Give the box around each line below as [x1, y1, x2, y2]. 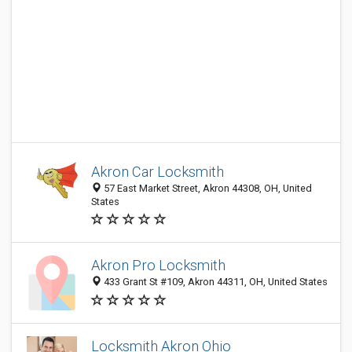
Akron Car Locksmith [91, 163, 224, 180]
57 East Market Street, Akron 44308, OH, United [101, 182, 312, 194]
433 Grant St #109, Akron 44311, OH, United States [101, 276, 328, 288]
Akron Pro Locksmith [91, 257, 225, 274]
